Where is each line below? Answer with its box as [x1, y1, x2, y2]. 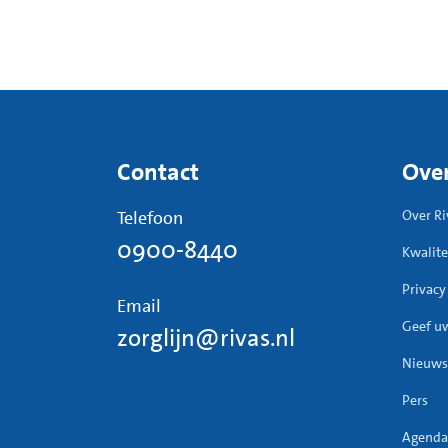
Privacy [402, 279, 446, 298]
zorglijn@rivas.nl [117, 321, 295, 354]
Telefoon [117, 205, 183, 230]
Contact [117, 155, 199, 188]
